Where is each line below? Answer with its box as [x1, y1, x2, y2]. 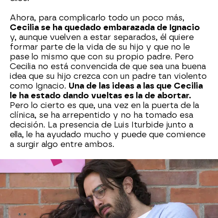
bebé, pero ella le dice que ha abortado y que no [10, 188, 204, 198]
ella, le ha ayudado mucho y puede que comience [10, 130, 205, 139]
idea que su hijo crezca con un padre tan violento [10, 72, 207, 81]
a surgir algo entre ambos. [10, 140, 114, 149]
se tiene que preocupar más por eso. [10, 198, 161, 207]
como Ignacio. [10, 81, 69, 91]
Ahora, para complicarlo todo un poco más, [10, 13, 184, 22]
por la [155, 208, 181, 217]
